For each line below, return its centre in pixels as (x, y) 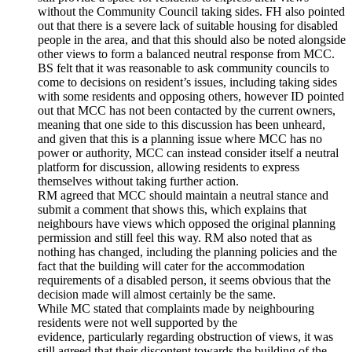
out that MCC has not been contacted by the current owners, (187, 111)
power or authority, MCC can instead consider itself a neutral (188, 153)
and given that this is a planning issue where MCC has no (180, 139)
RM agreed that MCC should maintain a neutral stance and (183, 196)
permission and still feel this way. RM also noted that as (175, 238)
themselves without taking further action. (138, 181)
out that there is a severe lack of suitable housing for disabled (188, 26)
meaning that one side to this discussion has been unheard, (181, 125)
